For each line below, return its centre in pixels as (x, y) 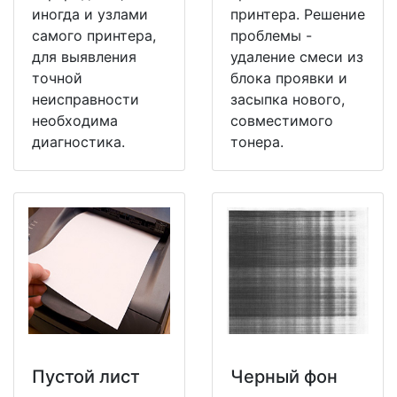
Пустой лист (86, 377)
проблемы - (271, 35)
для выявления (84, 56)
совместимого (282, 120)
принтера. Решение (298, 14)
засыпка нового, (288, 99)
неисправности (86, 99)
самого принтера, (94, 35)
